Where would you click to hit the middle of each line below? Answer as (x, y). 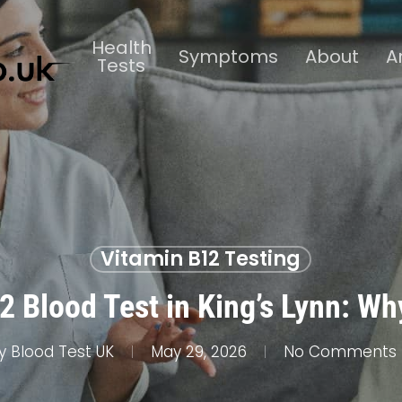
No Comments (340, 352)
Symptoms (228, 57)
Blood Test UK (62, 352)
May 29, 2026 (198, 352)
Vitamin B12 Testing (201, 259)
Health (121, 48)
